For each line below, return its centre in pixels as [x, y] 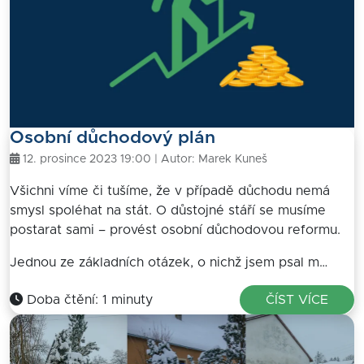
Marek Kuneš [233, 159]
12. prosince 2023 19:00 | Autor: [109, 159]
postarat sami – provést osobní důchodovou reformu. [175, 230]
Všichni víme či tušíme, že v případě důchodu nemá [170, 191]
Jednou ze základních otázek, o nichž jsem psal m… [169, 262]
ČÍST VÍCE [297, 299]
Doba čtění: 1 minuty [88, 299]
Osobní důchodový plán [113, 138]
